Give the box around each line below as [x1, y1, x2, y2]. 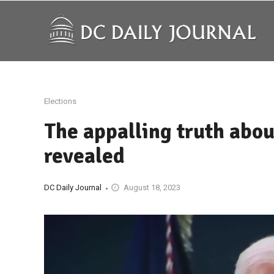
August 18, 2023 [124, 183, 180, 192]
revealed [44, 143, 125, 169]
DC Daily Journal [44, 183, 102, 192]
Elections [44, 97, 76, 106]
